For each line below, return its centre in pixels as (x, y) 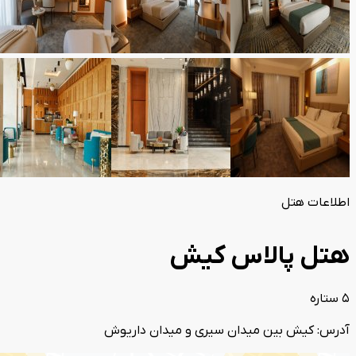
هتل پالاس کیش (259, 257)
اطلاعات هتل (315, 203)
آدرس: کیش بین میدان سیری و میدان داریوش (227, 330)
